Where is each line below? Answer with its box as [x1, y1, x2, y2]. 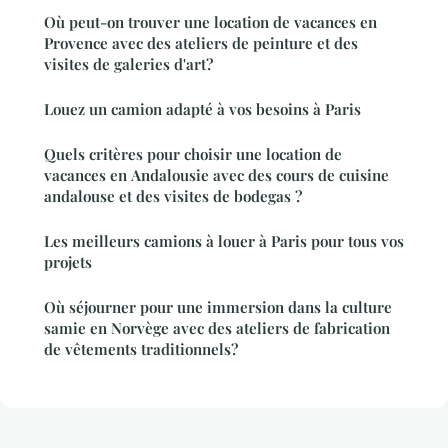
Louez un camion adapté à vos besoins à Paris [44, 99, 361, 120]
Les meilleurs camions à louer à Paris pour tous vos [44, 231, 404, 252]
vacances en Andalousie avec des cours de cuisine [44, 165, 389, 186]
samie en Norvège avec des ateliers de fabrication [44, 318, 390, 339]
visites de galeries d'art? [44, 54, 213, 75]
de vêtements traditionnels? [44, 339, 238, 360]
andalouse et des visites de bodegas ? [44, 186, 302, 207]
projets [44, 252, 92, 273]
